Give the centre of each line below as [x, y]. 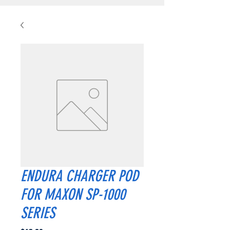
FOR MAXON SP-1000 [73, 194]
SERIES [38, 213]
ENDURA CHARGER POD [80, 176]
